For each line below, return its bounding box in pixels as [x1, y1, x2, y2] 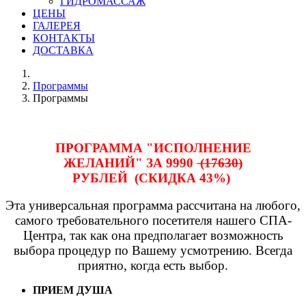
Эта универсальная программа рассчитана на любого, [5, 198, 301, 213]
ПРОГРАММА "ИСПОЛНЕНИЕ [55, 140, 251, 155]
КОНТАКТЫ [33, 32, 95, 44]
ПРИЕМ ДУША [33, 284, 115, 296]
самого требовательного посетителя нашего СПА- [14, 213, 292, 228]
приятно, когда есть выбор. [78, 258, 228, 273]
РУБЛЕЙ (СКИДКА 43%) [72, 170, 234, 185]
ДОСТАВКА [33, 44, 94, 56]
